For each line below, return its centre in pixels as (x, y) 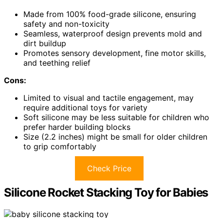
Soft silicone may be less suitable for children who (116, 117)
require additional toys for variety (85, 108)
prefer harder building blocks (77, 127)
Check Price (109, 168)
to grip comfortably (60, 146)
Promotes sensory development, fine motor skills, (115, 53)
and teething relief (57, 63)
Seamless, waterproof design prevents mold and (113, 34)
